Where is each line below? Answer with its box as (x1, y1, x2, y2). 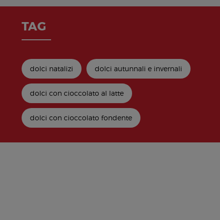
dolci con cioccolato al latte (30, 89, 124, 98)
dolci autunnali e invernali (95, 64, 183, 73)
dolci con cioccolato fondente (30, 113, 133, 122)
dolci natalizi (30, 64, 74, 73)
